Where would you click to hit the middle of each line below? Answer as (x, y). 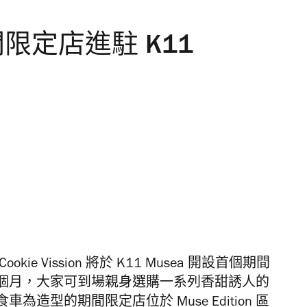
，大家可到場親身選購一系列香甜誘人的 (146, 284)
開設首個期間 (229, 265)
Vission (62, 265)
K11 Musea (150, 265)
